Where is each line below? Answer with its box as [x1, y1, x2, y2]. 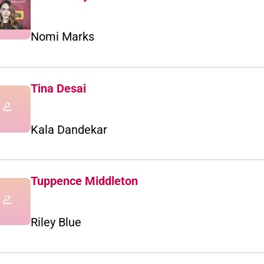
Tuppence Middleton [31, 174, 138, 189]
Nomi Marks [31, 29, 94, 44]
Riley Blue [31, 215, 81, 230]
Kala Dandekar [31, 122, 107, 137]
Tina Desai [31, 81, 86, 95]
